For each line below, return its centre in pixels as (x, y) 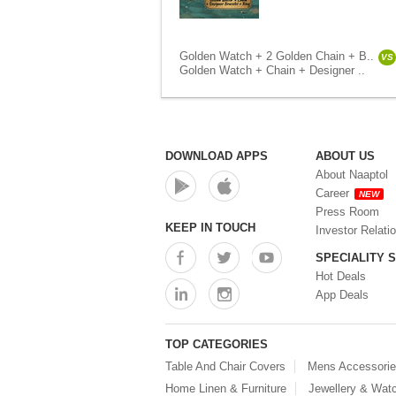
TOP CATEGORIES (217, 344)
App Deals (342, 295)
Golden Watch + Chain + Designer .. (272, 70)
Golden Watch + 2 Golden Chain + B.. (277, 56)
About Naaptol (352, 175)
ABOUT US (345, 156)
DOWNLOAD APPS (217, 156)
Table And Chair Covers (225, 366)
